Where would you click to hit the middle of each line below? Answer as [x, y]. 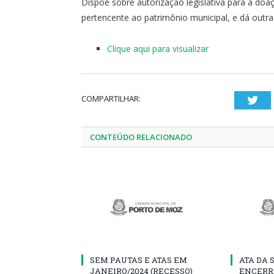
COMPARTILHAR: [111, 98]
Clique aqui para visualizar [158, 48]
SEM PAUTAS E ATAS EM [139, 260]
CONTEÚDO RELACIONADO [141, 137]
